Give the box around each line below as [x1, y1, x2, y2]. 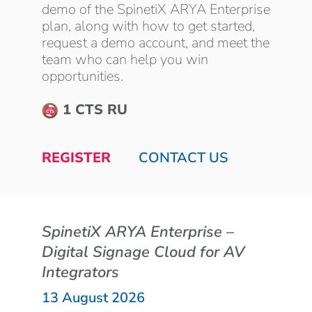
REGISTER [42, 148, 111, 167]
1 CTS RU [58, 100, 127, 119]
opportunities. [42, 66, 123, 86]
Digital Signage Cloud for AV [42, 241, 244, 263]
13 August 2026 [42, 288, 145, 307]
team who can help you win [42, 49, 208, 69]
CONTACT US [139, 148, 228, 167]
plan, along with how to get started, [42, 16, 255, 36]
